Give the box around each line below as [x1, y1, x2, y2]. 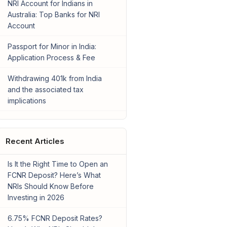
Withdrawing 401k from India [7, 74, 102, 83]
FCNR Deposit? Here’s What [7, 171, 101, 180]
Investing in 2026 [7, 193, 64, 202]
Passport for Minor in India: [7, 42, 96, 51]
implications [7, 96, 46, 105]
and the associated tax [7, 85, 84, 94]
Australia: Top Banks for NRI [7, 10, 100, 19]
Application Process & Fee [7, 53, 95, 62]
